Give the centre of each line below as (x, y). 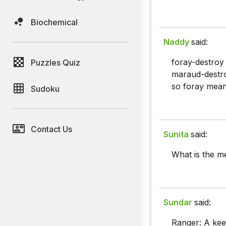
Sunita (176, 134)
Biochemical (54, 22)
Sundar (178, 203)
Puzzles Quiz (55, 62)
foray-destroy (198, 62)
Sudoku (45, 89)
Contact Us (51, 129)
